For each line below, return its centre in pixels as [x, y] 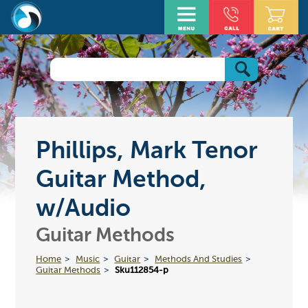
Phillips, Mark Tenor [147, 151]
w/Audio [84, 209]
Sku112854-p [142, 270]
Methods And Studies [199, 259]
